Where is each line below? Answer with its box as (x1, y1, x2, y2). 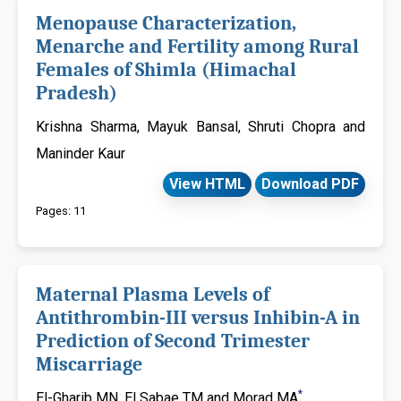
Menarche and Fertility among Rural (36, 34, 359, 58)
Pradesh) (36, 81, 117, 105)
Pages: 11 (36, 203, 86, 218)
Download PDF (261, 175, 359, 192)
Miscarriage (36, 352, 142, 376)
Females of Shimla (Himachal (36, 57, 296, 81)
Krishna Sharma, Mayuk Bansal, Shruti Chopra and (36, 117, 365, 135)
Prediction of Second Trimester (36, 328, 310, 353)
